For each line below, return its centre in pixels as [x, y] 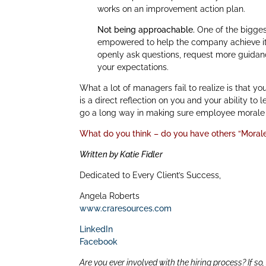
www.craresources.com [126, 208]
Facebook [99, 242]
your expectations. [133, 67]
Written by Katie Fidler [121, 154]
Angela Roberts [110, 196]
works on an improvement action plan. [172, 9]
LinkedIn [96, 229]
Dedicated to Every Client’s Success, [151, 175]
